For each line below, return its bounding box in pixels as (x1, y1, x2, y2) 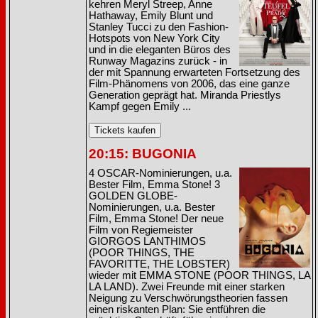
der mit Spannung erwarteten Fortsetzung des (89, 67, 300, 78)
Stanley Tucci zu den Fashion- (89, 21, 229, 33)
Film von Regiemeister (89, 224, 193, 236)
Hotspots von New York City (89, 33, 220, 44)
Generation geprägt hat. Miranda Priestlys (89, 89, 281, 101)
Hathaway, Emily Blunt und (89, 10, 213, 21)
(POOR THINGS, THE (89, 247, 194, 258)
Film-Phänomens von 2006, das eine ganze (89, 78, 290, 89)
